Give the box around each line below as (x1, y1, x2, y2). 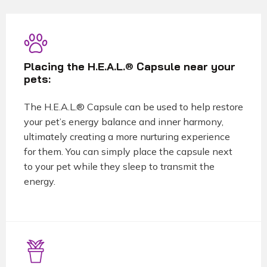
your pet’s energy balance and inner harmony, (24, 116, 223, 128)
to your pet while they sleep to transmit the (24, 160, 215, 173)
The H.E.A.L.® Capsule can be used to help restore (24, 101, 243, 113)
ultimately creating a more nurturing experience (24, 131, 230, 143)
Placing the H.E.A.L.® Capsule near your (24, 60, 235, 74)
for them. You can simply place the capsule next (24, 145, 232, 158)
